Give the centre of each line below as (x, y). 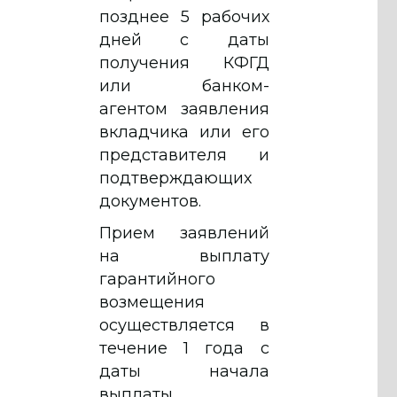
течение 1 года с (184, 348)
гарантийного (157, 279)
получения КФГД (184, 62)
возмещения (152, 302)
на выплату (184, 256)
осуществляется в (184, 325)
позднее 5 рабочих (184, 16)
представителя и (184, 155)
